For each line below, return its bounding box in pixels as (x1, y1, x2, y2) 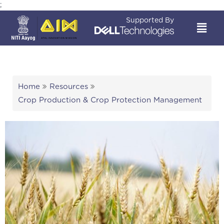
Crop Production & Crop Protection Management (18, 96, 202, 104)
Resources (49, 83, 88, 90)
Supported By (126, 17, 174, 24)
